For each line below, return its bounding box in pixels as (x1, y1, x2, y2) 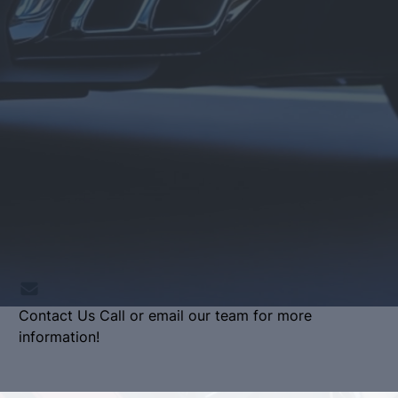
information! (18, 328, 99, 346)
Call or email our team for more (99, 306, 312, 324)
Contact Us (18, 306, 95, 324)
